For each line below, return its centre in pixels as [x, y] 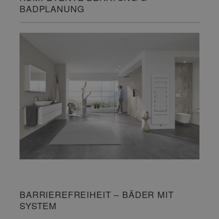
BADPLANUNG [52, 8]
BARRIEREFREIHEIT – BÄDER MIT [97, 194]
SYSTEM [38, 205]
